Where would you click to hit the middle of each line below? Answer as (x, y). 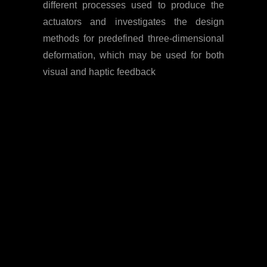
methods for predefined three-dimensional (133, 38)
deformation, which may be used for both (133, 55)
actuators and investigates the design (133, 21)
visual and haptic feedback (99, 72)
